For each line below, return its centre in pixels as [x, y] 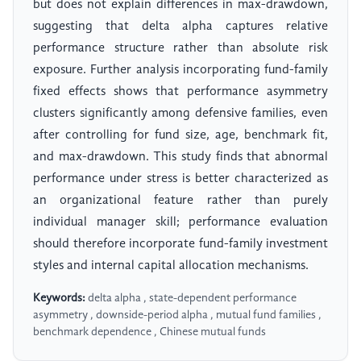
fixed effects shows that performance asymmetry [180, 92]
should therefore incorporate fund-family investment [180, 245]
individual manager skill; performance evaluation [180, 223]
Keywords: [59, 299]
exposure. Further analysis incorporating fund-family [180, 71]
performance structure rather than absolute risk [180, 49]
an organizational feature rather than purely [180, 201]
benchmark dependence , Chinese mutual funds [149, 332]
